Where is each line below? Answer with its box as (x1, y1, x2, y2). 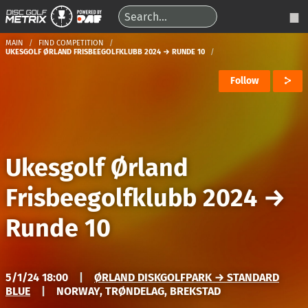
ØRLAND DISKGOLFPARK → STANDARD (94, 271, 279, 284)
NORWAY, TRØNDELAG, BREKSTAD (56, 285, 221, 298)
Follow (230, 75, 258, 87)
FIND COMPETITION (38, 38, 104, 47)
